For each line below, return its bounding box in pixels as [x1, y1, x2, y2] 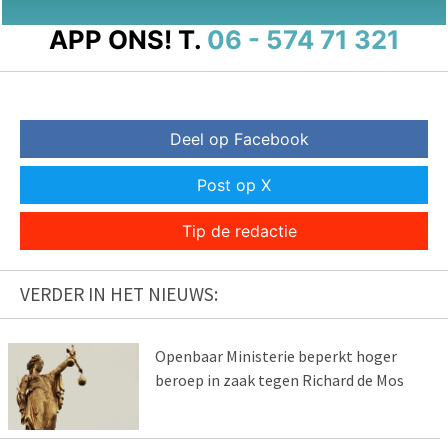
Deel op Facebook [169, 129, 309, 150]
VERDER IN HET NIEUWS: [20, 282, 218, 307]
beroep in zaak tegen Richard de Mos [154, 370, 404, 391]
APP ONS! [48, 24, 172, 56]
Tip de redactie [181, 221, 297, 242]
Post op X [197, 175, 271, 196]
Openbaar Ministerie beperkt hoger [154, 346, 397, 367]
